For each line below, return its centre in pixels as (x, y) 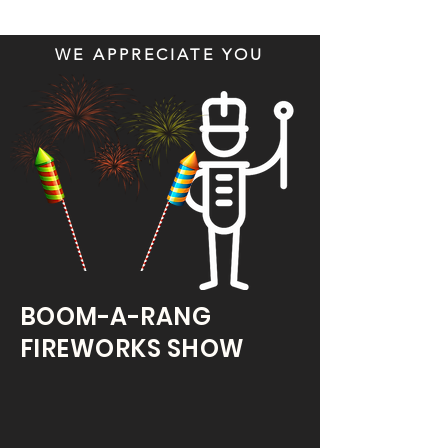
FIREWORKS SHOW (132, 348)
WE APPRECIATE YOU (160, 54)
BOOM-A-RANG (118, 316)
